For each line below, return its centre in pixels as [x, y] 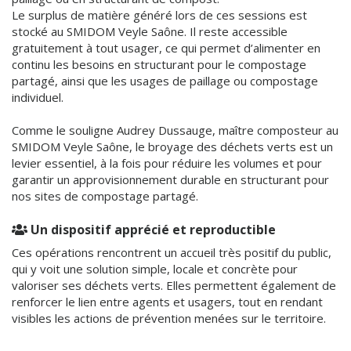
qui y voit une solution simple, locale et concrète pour [155, 269]
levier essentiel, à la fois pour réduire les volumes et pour [167, 163]
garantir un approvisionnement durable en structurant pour [170, 179]
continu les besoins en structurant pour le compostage [159, 64]
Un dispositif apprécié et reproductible [152, 230]
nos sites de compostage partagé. [105, 196]
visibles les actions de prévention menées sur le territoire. [169, 318]
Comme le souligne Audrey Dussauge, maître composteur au [175, 130]
